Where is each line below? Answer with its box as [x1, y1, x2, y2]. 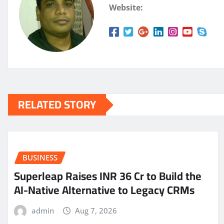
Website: [109, 2, 143, 13]
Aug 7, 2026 [75, 205, 117, 215]
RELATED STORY [18, 94, 96, 115]
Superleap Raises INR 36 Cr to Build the [14, 165, 201, 186]
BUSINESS [22, 152, 57, 163]
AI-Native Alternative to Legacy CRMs [14, 179, 194, 200]
